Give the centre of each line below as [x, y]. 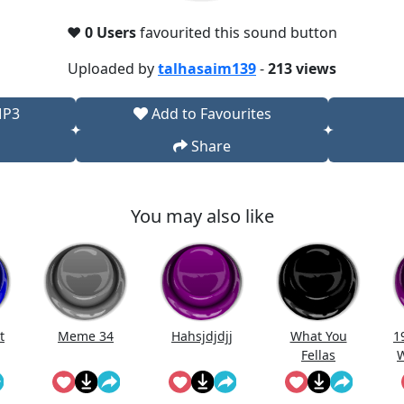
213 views [302, 69]
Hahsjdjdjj [202, 336]
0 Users [112, 32]
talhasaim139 [207, 69]
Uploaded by [113, 69]
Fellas [318, 355]
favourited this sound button [239, 32]
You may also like [202, 216]
